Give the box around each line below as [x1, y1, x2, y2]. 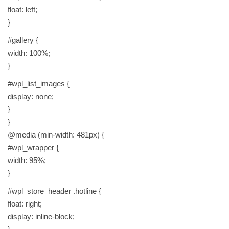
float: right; [8, 199, 42, 209]
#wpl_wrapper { [8, 143, 59, 152]
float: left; [8, 5, 37, 14]
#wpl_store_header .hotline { [8, 187, 101, 196]
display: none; [8, 92, 54, 101]
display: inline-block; [8, 212, 75, 221]
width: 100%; [8, 49, 50, 58]
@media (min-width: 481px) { [8, 130, 104, 140]
